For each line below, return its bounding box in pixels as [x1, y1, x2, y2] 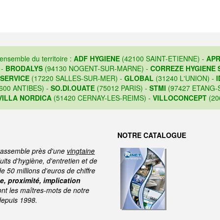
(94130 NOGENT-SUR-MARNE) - [43, 63, 150, 74]
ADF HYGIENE [73, 54, 120, 64]
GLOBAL [124, 73, 154, 83]
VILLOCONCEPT [153, 93, 207, 103]
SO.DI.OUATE [50, 83, 95, 93]
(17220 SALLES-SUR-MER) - [29, 73, 124, 83]
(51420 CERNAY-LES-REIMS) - [52, 93, 153, 103]
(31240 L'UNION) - [153, 73, 216, 83]
